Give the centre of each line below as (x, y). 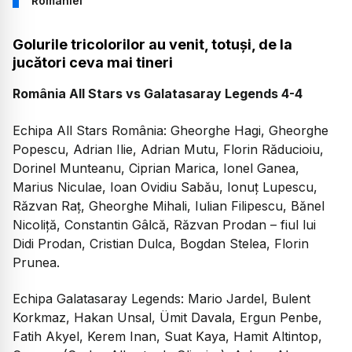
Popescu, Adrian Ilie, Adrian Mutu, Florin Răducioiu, (168, 149)
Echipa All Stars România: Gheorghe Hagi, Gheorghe (170, 130)
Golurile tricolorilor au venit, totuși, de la (152, 45)
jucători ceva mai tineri (93, 63)
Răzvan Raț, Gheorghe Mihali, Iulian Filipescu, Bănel (169, 205)
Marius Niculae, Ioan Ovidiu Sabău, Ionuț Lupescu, (165, 187)
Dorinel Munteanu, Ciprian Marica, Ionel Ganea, (156, 168)
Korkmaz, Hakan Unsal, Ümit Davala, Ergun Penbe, (167, 318)
